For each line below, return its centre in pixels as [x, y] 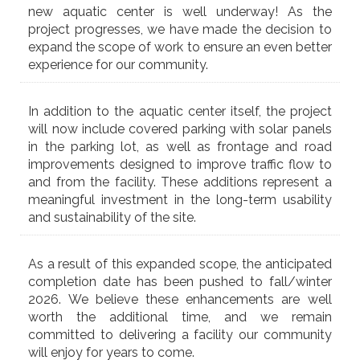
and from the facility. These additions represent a [180, 182]
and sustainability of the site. [112, 218]
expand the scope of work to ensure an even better [180, 47]
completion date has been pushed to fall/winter [180, 282]
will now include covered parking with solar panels [180, 129]
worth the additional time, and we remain [180, 317]
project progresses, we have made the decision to [180, 30]
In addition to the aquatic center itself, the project [180, 112]
